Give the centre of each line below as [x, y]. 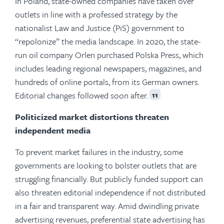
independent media [53, 130]
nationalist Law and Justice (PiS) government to [100, 28]
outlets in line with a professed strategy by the [96, 14]
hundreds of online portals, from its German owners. [107, 82]
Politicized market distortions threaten [92, 117]
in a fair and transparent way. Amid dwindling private [107, 206]
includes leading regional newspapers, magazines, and [108, 68]
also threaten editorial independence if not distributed [110, 192]
